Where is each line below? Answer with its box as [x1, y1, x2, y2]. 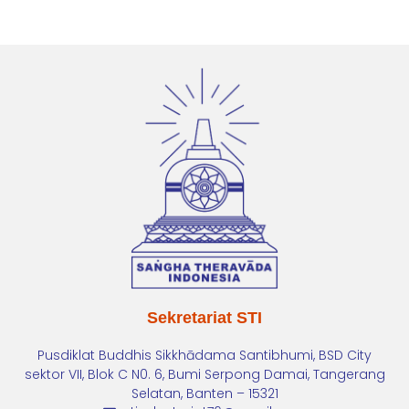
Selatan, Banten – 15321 [131, 383, 278, 403]
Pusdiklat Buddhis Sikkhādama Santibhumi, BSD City [37, 345, 372, 364]
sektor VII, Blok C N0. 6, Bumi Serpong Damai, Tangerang [24, 364, 385, 383]
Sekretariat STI [147, 308, 262, 327]
